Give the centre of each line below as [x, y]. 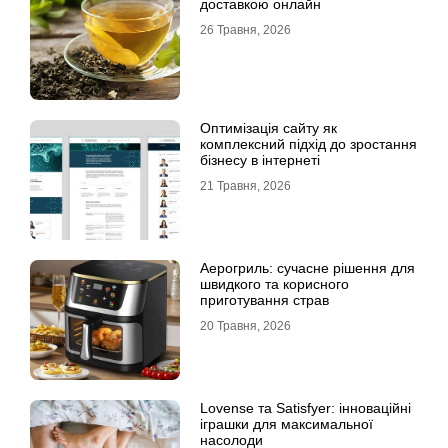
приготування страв [264, 300]
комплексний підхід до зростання [308, 144]
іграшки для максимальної [286, 424]
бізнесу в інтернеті [260, 160]
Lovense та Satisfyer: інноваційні [305, 408]
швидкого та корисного [274, 284]
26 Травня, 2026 [245, 30]
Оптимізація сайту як [268, 128]
